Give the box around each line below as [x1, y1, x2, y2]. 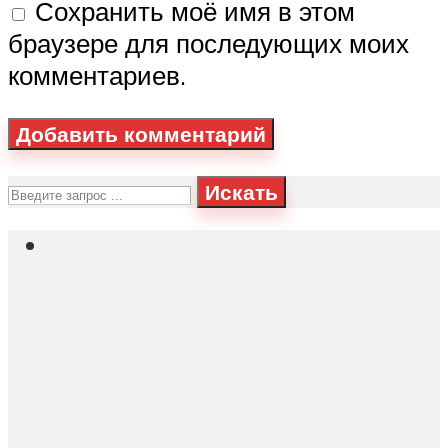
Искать [205, 178, 278, 205]
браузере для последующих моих [8, 26, 409, 59]
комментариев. [8, 58, 186, 91]
